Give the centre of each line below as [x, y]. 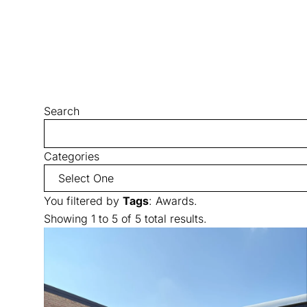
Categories [72, 156]
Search [62, 111]
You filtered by [83, 201]
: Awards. [173, 201]
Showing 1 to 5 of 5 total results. [125, 219]
